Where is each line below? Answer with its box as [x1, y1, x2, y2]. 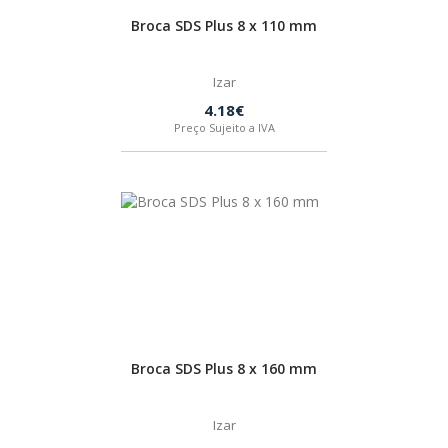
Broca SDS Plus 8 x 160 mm [131, 359, 317, 378]
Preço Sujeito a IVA [173, 120, 275, 135]
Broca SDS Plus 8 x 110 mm [131, 16, 317, 35]
